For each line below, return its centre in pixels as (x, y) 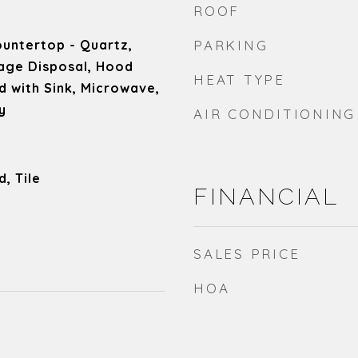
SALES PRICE (247, 254)
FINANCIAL (266, 197)
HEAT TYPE (239, 80)
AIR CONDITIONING (274, 114)
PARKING (231, 45)
